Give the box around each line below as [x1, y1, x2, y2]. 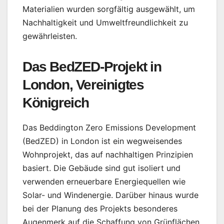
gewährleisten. [22, 30, 77, 41]
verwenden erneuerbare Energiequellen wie [22, 176, 185, 186]
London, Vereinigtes [22, 76, 144, 92]
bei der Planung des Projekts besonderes [22, 203, 177, 213]
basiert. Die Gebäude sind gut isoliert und [22, 162, 180, 173]
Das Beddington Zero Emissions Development [22, 122, 196, 132]
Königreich [22, 94, 89, 110]
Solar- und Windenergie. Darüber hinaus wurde [22, 189, 198, 200]
